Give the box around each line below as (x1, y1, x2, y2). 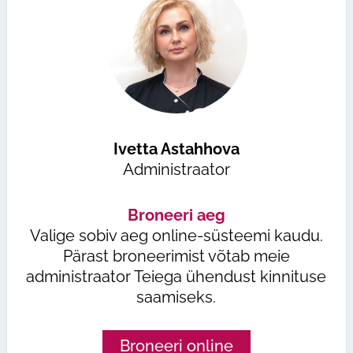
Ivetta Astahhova (113, 139, 240, 159)
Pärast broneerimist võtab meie (62, 247, 290, 266)
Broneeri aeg (127, 206, 225, 225)
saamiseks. (136, 288, 217, 307)
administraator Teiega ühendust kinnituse (26, 267, 327, 287)
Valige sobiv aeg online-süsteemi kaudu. (29, 226, 323, 246)
